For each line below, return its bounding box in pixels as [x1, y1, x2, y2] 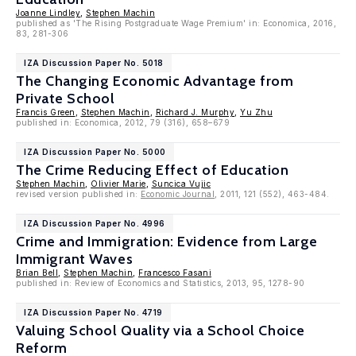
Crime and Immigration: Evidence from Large [16, 233, 318, 250]
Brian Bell [16, 268, 58, 277]
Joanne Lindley [16, 8, 80, 17]
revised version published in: [16, 189, 141, 199]
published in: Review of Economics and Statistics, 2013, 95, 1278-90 [16, 278, 305, 288]
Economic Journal [141, 189, 215, 199]
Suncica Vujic [151, 179, 211, 188]
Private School [16, 90, 115, 107]
